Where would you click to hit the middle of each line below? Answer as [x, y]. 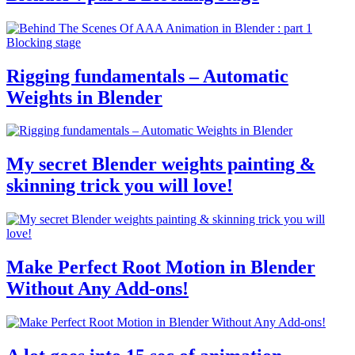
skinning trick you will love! [120, 186]
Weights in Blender [84, 97]
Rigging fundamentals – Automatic [147, 76]
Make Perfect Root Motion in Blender [161, 267]
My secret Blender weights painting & [161, 164]
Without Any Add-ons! [97, 289]
